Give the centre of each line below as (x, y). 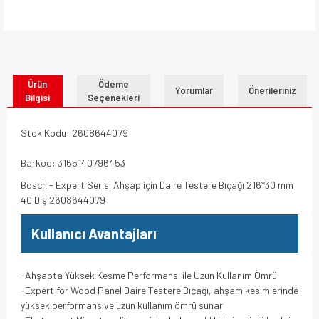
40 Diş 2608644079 (63, 200)
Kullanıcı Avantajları (94, 234)
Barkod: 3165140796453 (73, 163)
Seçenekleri (113, 97)
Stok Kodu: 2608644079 (74, 133)
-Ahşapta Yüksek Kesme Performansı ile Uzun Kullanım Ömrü (149, 275)
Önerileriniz (272, 90)
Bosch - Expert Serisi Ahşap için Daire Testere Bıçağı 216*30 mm (157, 185)
